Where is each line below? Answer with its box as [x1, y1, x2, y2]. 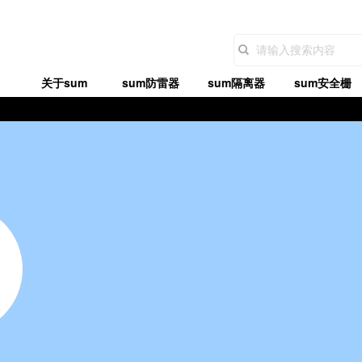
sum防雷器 [121, 74, 179, 90]
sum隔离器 [208, 74, 266, 90]
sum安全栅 [294, 74, 352, 90]
